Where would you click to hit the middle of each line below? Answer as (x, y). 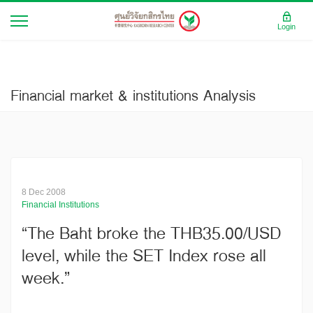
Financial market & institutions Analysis (133, 95)
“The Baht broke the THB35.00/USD (152, 233)
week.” (46, 277)
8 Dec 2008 (44, 192)
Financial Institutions (60, 205)
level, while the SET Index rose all (144, 255)
